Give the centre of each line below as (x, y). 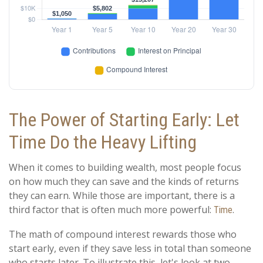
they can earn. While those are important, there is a (122, 196)
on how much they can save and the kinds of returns (124, 182)
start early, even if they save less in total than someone (130, 249)
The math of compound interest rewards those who (123, 235)
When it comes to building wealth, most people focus (125, 168)
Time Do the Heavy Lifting (103, 142)
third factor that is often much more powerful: (111, 210)
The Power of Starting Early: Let (124, 120)
